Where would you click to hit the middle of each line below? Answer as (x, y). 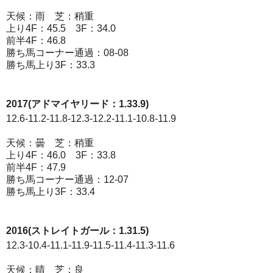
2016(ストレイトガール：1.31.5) (77, 231)
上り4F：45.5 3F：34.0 (61, 28)
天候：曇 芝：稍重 (50, 143)
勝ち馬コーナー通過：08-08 (67, 53)
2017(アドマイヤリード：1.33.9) (77, 104)
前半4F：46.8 (36, 41)
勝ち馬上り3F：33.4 (51, 192)
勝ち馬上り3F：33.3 (51, 65)
